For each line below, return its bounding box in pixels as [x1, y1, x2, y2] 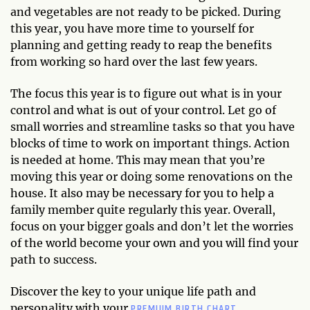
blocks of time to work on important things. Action [10, 136, 290, 150]
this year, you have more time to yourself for [10, 21, 254, 35]
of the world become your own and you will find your [10, 236, 298, 250]
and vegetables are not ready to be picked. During [10, 5, 281, 19]
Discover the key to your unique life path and [10, 284, 256, 298]
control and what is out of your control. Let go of [10, 103, 276, 117]
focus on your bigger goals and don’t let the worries [10, 219, 293, 233]
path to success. [10, 253, 97, 266]
